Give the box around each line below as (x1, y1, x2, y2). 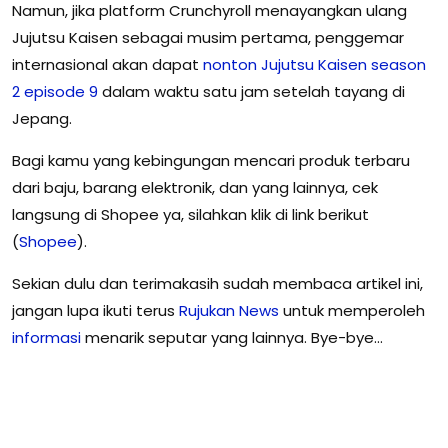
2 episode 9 (12, 80, 98, 102)
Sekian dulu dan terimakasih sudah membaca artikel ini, (12, 272, 423, 294)
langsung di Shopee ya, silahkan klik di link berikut (12, 203, 369, 225)
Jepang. (12, 107, 72, 129)
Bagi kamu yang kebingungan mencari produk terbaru (12, 149, 410, 171)
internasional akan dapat (12, 53, 203, 75)
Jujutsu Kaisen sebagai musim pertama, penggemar (12, 26, 404, 48)
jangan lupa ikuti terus (12, 299, 179, 321)
